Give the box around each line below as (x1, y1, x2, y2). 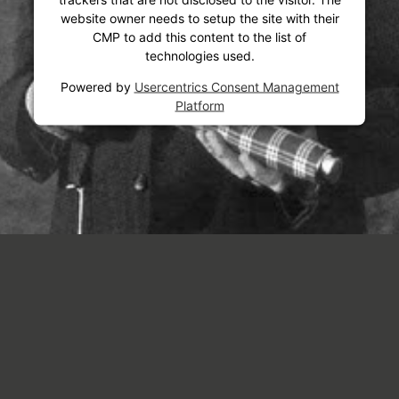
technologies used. (144, 47, 255, 63)
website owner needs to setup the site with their (60, 10, 339, 26)
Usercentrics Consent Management (134, 78, 339, 94)
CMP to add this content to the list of (93, 28, 306, 45)
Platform (175, 97, 224, 113)
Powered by (60, 78, 134, 94)
